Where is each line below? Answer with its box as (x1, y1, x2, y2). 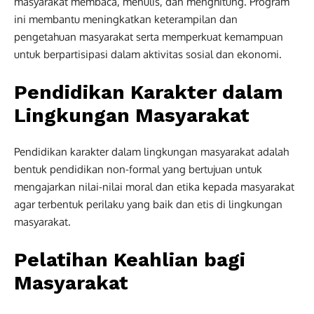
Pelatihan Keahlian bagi (14, 247, 245, 271)
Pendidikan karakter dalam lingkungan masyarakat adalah (14, 144, 289, 158)
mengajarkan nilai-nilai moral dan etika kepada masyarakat (14, 179, 294, 193)
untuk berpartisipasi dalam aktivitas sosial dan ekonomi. (14, 47, 282, 61)
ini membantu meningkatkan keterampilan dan (14, 12, 238, 26)
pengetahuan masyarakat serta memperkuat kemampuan (14, 29, 283, 43)
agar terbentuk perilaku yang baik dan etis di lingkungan (14, 197, 282, 211)
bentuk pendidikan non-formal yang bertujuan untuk (14, 162, 262, 176)
